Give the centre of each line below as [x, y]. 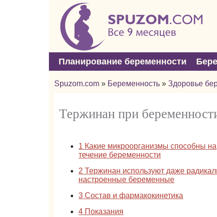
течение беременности [120, 155]
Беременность [134, 84]
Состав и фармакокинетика [133, 195]
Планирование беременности [122, 62]
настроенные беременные [127, 179]
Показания [103, 211]
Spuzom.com [77, 84]
